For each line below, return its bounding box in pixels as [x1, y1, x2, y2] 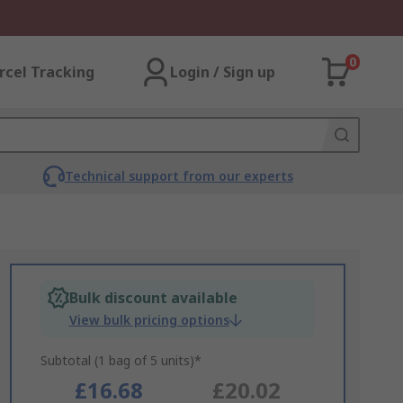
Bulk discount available [68, 288, 237, 308]
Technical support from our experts [64, 167, 293, 184]
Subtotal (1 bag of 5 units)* [40, 352, 201, 369]
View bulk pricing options [68, 311, 229, 328]
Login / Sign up [170, 62, 275, 82]
